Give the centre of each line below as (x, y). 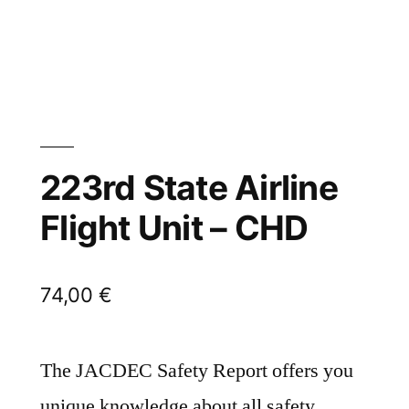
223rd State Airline (189, 188)
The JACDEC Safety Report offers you (197, 371)
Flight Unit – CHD (174, 228)
